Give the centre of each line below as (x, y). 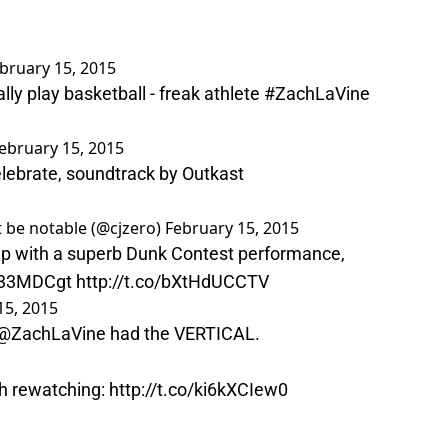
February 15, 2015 (232, 228)
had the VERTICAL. (183, 334)
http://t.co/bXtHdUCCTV (172, 282)
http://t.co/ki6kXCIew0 (198, 390)
